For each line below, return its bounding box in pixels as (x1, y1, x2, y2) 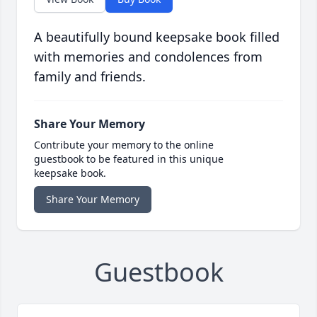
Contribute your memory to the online (34, 138, 214, 152)
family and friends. (34, 68, 146, 86)
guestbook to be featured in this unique (34, 152, 224, 166)
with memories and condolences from (34, 48, 263, 66)
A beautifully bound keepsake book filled (34, 28, 279, 46)
